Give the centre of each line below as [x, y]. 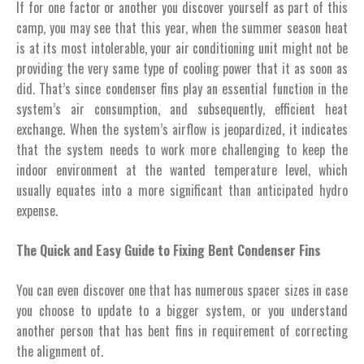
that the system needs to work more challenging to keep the [182, 149]
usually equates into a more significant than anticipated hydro [182, 190]
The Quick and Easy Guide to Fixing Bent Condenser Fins [169, 250]
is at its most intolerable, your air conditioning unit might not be [182, 48]
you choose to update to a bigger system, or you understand [182, 310]
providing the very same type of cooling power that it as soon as [182, 68]
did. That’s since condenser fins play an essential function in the [182, 88]
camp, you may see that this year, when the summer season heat [182, 27]
